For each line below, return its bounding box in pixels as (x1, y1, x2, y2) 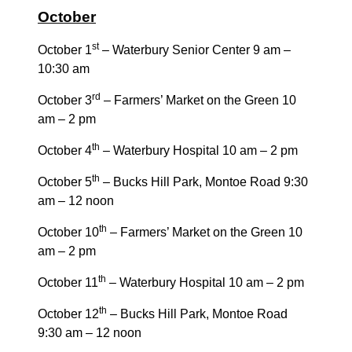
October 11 (38, 275, 98, 289)
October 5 (38, 174, 92, 189)
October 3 (38, 93, 92, 107)
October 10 (38, 225, 99, 239)
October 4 (38, 143, 92, 157)
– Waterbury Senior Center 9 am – (99, 42, 291, 57)
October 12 (38, 306, 99, 321)
